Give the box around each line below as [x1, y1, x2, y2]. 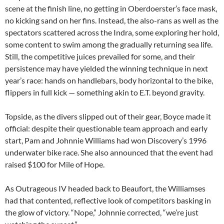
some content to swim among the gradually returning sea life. [5, 39, 212, 49]
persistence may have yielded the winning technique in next [5, 63, 208, 73]
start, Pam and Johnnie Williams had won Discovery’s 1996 [5, 135, 206, 145]
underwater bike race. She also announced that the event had [5, 147, 213, 157]
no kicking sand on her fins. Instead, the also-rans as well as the [5, 15, 218, 25]
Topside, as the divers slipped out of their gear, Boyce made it [5, 111, 211, 121]
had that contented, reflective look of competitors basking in [5, 195, 211, 205]
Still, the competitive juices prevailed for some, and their [5, 51, 195, 61]
